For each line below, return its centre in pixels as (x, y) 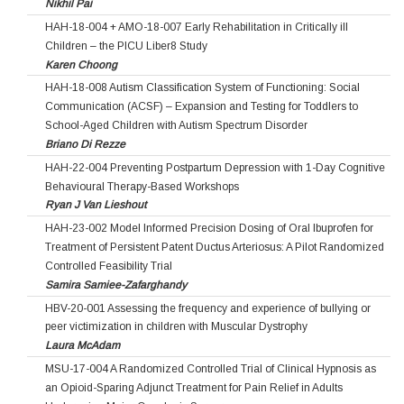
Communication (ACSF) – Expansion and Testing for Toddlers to (202, 107)
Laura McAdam (83, 346)
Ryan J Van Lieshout (96, 205)
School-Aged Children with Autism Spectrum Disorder (176, 125)
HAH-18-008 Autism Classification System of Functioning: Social (202, 88)
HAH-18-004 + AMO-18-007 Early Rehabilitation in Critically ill (197, 27)
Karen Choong (81, 64)
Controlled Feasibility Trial (109, 266)
